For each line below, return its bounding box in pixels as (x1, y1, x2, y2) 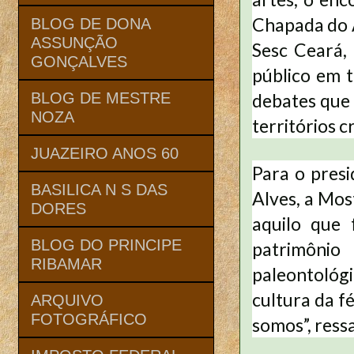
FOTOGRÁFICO (31, 310, 147, 328)
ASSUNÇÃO (31, 33, 118, 51)
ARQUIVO (31, 291, 104, 309)
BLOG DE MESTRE (31, 88, 171, 107)
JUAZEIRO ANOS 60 (31, 144, 179, 162)
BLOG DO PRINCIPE (31, 235, 182, 254)
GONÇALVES (31, 52, 127, 70)
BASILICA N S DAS (31, 180, 168, 198)
